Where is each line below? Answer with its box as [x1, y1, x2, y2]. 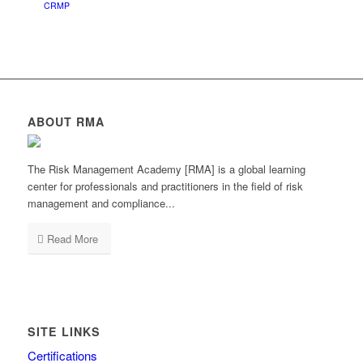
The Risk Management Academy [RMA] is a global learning [27, 161, 305, 177]
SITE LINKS [27, 323, 100, 340]
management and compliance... [27, 195, 175, 211]
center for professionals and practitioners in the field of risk [27, 178, 303, 194]
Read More [46, 231, 98, 247]
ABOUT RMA [27, 113, 105, 130]
